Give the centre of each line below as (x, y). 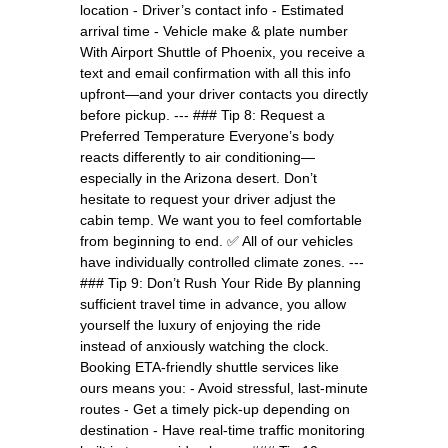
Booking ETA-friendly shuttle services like (209, 366)
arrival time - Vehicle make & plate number (214, 30)
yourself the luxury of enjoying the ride (200, 324)
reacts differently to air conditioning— (197, 156)
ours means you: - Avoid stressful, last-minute (224, 387)
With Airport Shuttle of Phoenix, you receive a (222, 51)
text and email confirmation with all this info (215, 72)
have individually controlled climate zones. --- (222, 261)
